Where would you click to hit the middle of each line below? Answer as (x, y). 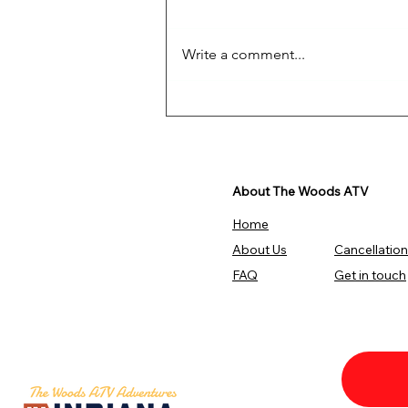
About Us (260, 250)
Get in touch (370, 275)
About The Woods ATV (301, 192)
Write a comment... (244, 55)
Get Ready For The (264, 109)
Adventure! (233, 130)
